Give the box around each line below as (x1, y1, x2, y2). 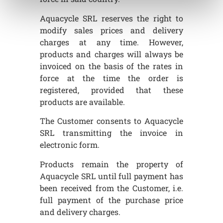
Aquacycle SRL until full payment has (40, 170, 183, 181)
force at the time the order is (40, 72, 183, 83)
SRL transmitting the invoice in (40, 127, 183, 138)
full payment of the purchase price (40, 194, 183, 205)
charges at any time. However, (40, 36, 183, 47)
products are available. (40, 96, 125, 107)
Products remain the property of (40, 158, 183, 169)
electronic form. (40, 139, 100, 150)
